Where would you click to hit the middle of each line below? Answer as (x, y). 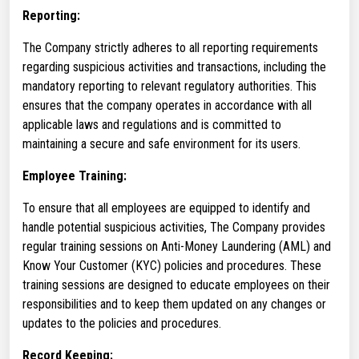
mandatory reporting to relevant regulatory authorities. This (169, 86)
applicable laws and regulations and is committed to (152, 125)
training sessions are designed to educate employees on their (176, 285)
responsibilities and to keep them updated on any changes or (174, 304)
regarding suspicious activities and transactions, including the (174, 67)
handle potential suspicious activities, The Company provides (174, 227)
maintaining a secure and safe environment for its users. (161, 144)
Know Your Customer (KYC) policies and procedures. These (172, 266)
